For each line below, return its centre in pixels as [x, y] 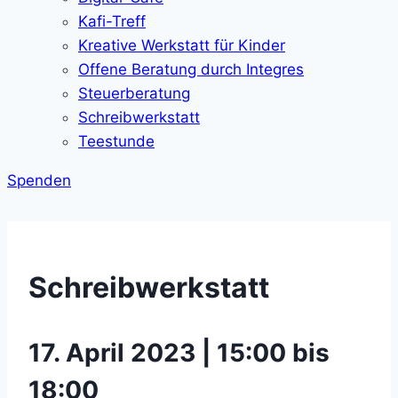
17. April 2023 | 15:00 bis [179, 352]
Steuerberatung [134, 93]
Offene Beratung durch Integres [191, 69]
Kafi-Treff [112, 21]
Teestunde [116, 141]
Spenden [39, 180]
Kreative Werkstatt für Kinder [182, 45]
